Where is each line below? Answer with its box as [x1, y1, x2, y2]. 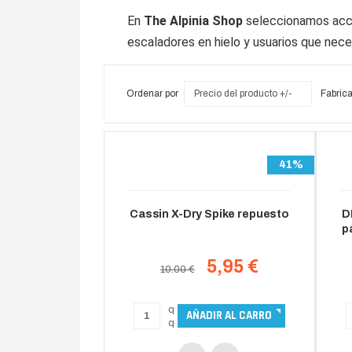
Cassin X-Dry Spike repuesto [130, 208, 289, 220]
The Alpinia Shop [144, 13, 243, 28]
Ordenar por [126, 88, 178, 99]
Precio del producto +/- [193, 88, 292, 99]
